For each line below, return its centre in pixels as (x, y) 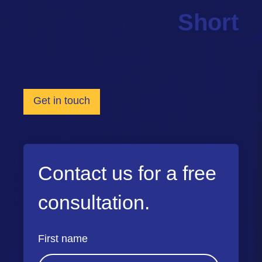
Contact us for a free (127, 173)
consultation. (94, 203)
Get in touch (61, 101)
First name (63, 239)
